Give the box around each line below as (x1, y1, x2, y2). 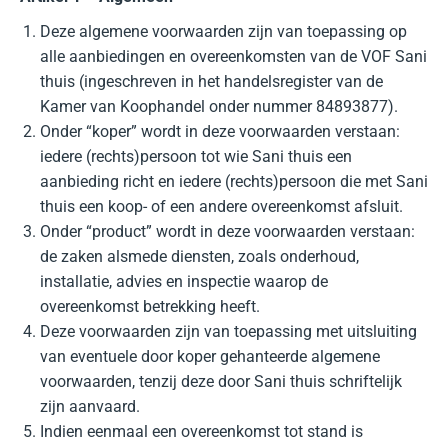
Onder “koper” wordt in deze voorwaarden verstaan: (40, 122, 400, 141)
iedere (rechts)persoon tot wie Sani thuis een (40, 147, 352, 166)
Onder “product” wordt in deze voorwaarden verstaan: (40, 222, 415, 241)
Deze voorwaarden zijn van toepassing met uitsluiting (40, 322, 417, 341)
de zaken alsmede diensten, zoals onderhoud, (40, 247, 359, 266)
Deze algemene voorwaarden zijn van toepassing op (40, 22, 407, 41)
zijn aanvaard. (40, 397, 140, 416)
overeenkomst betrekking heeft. (40, 297, 260, 316)
